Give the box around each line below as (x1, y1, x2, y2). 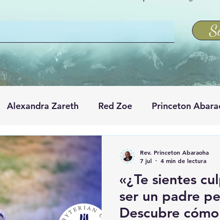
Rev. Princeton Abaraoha (140, 148, 209, 156)
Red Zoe (98, 100, 132, 111)
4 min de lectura (161, 157, 206, 165)
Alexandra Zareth (7, 100, 79, 111)
